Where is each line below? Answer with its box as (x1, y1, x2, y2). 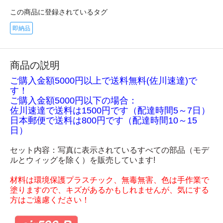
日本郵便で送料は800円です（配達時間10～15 (10, 115, 197, 125)
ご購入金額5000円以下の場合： (10, 95, 137, 106)
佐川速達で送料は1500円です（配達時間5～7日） (10, 105, 210, 115)
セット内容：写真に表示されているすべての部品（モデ (10, 145, 209, 154)
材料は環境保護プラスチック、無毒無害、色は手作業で (10, 175, 209, 184)
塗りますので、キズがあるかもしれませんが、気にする (10, 185, 209, 194)
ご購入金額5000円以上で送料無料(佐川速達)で (10, 75, 197, 86)
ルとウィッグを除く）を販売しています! (10, 155, 155, 164)
